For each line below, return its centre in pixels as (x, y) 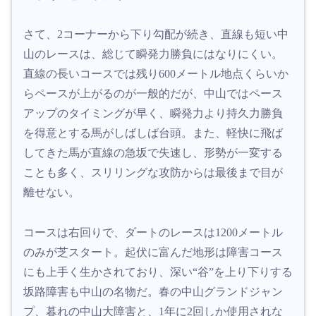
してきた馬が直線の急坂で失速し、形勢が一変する (153, 153)
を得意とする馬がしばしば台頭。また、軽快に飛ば (153, 133)
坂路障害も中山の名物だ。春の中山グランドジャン (153, 292)
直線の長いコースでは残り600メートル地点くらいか (156, 74)
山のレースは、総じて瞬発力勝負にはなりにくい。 (153, 54)
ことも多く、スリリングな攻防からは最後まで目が (153, 173)
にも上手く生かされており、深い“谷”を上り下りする (158, 272)
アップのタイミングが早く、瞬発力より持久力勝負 (153, 114)
